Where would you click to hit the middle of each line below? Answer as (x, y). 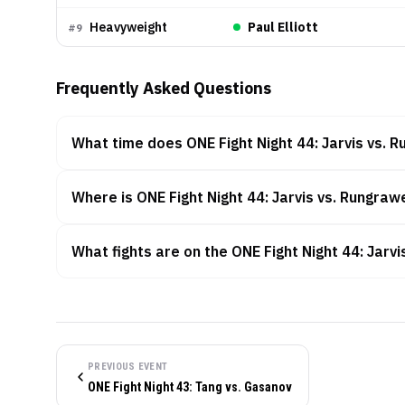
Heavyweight (128, 27)
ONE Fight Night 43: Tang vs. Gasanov (190, 387)
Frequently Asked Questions (164, 88)
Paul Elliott (283, 27)
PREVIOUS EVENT (128, 367)
